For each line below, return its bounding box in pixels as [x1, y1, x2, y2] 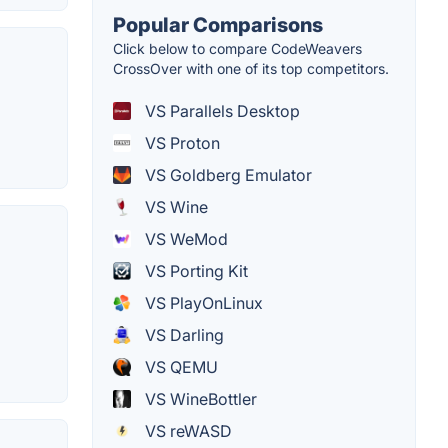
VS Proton [141, 132, 220, 153]
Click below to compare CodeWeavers [113, 39, 362, 57]
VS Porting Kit [141, 260, 248, 281]
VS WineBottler [141, 388, 257, 409]
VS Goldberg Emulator [141, 164, 312, 185]
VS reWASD [141, 420, 232, 441]
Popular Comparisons [113, 12, 323, 37]
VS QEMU [141, 356, 218, 377]
